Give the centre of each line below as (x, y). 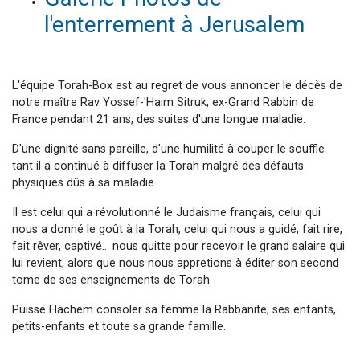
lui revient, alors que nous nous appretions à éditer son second (176, 263)
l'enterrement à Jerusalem (174, 24)
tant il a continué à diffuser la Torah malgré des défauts (158, 166)
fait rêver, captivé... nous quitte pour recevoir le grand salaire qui (178, 246)
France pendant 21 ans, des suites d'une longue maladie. (159, 119)
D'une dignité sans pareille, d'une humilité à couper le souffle (168, 149)
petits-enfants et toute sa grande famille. (119, 326)
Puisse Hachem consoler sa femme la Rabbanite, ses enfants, (174, 309)
